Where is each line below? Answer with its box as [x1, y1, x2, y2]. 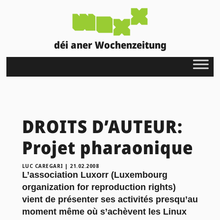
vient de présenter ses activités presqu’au [22, 194, 198, 204]
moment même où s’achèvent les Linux [22, 206, 187, 217]
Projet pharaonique [22, 135, 193, 160]
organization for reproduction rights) [22, 182, 176, 192]
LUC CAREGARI [22, 162, 63, 169]
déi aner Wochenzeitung [54, 38, 166, 52]
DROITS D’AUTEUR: [22, 114, 183, 138]
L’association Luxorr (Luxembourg [22, 169, 167, 180]
